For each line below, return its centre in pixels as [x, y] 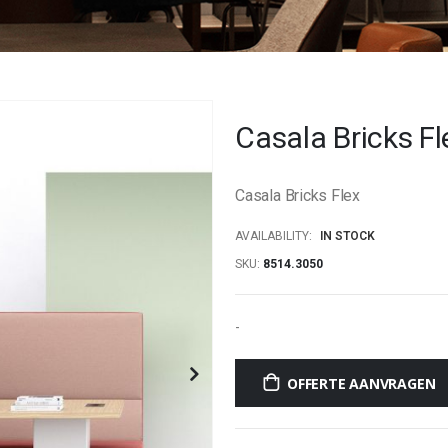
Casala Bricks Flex [297, 195]
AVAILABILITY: [274, 235]
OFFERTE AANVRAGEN [361, 384]
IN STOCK [348, 235]
